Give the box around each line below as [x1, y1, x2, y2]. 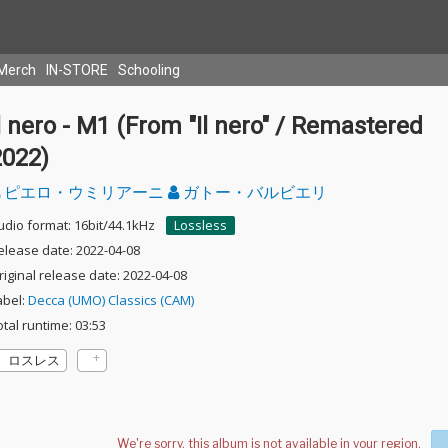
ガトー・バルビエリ [178, 181, 327, 203]
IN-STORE [46, 62, 108, 78]
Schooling [118, 62, 180, 78]
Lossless [173, 216, 227, 234]
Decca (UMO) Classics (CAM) [27, 291, 194, 309]
